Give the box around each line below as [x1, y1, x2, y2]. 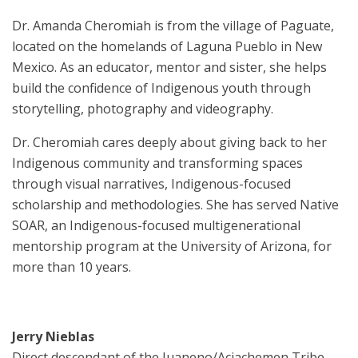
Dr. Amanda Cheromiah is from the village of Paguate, [12, 17, 334, 35]
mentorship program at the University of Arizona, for [12, 237, 332, 256]
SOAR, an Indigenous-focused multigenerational [12, 217, 300, 235]
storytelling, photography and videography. [12, 100, 273, 118]
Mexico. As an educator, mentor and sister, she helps [12, 58, 327, 77]
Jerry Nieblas [12, 328, 94, 346]
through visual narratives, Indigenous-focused [12, 175, 291, 193]
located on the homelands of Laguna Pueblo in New [12, 38, 322, 56]
